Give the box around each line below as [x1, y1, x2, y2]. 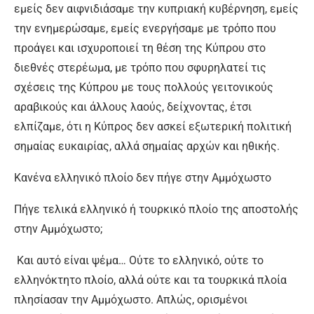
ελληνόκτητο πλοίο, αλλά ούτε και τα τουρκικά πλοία [14, 273, 287, 287]
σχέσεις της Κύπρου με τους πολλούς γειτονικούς [14, 81, 273, 94]
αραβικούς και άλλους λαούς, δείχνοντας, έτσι [14, 100, 252, 114]
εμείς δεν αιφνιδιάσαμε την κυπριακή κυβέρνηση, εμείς [14, 2, 299, 15]
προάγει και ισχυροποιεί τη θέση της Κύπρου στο [14, 41, 266, 55]
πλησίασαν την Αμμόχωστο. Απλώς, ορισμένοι [14, 293, 247, 306]
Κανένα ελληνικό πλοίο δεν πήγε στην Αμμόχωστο [14, 171, 271, 184]
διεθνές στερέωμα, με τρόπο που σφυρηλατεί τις [14, 61, 266, 74]
